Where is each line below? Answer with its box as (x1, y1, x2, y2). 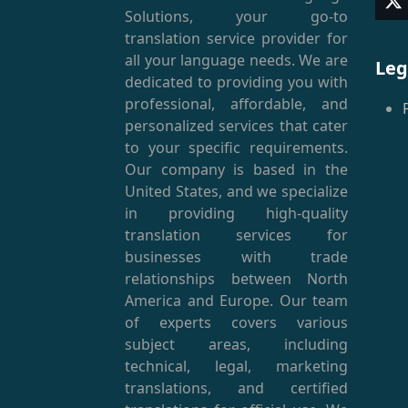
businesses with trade (125, 246, 348, 267)
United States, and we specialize (125, 180, 348, 201)
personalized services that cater (125, 115, 348, 136)
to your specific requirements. (125, 137, 348, 158)
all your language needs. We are (125, 49, 348, 70)
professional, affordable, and (125, 93, 348, 114)
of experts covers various (125, 311, 348, 332)
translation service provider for (125, 27, 348, 48)
